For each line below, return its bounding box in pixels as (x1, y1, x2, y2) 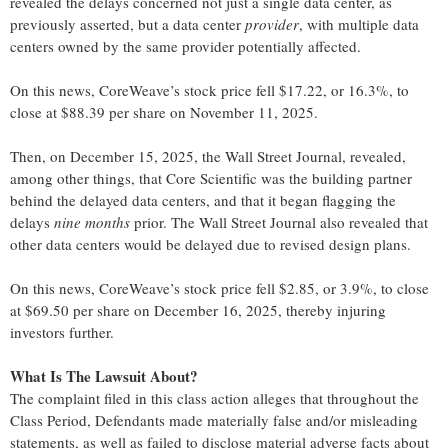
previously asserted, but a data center (10, 14, 245, 35)
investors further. (10, 322, 114, 343)
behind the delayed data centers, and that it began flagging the (10, 190, 396, 211)
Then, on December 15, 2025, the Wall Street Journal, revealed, (10, 146, 406, 167)
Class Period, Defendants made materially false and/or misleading (10, 410, 418, 431)
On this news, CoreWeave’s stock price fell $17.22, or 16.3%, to (10, 80, 409, 101)
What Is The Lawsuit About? (10, 365, 198, 388)
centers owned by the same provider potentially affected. (10, 36, 361, 57)
